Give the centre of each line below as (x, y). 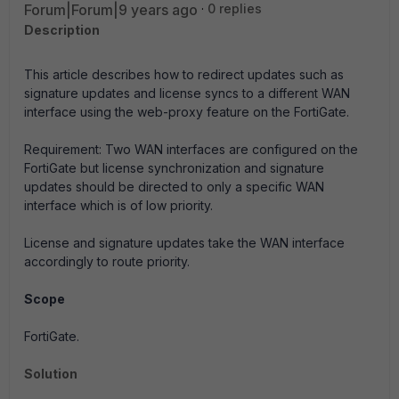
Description (62, 30)
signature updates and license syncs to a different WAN (187, 93)
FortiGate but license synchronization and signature (174, 168)
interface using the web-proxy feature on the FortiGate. (187, 112)
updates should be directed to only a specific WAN (174, 187)
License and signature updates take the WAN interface (184, 243)
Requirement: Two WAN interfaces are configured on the (191, 149)
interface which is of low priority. (118, 205)
